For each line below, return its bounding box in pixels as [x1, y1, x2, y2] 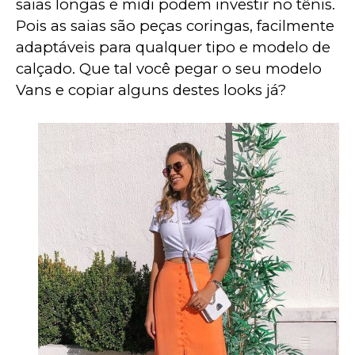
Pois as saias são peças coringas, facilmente [16, 17, 338, 36]
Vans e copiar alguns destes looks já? [16, 81, 286, 100]
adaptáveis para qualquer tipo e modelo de [16, 38, 334, 57]
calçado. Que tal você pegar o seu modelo [16, 59, 326, 78]
